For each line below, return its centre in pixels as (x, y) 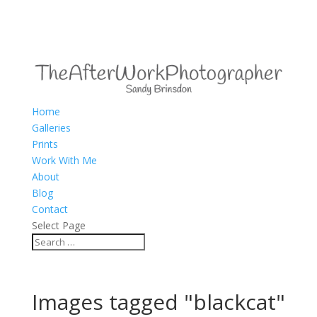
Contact (50, 209)
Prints (45, 144)
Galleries (51, 127)
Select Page (58, 225)
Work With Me (64, 160)
